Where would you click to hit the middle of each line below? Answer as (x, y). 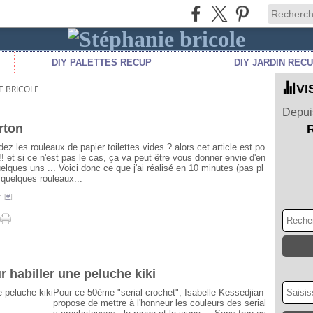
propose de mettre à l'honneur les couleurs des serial (160, 303)
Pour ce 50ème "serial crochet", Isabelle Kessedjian (158, 292)
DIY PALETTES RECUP (102, 62)
